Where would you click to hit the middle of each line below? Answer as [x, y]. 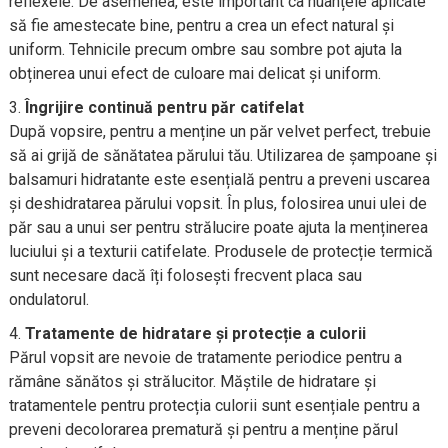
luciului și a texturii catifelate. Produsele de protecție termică [220, 251]
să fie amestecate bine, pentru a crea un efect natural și [201, 25]
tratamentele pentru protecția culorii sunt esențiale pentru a [214, 405]
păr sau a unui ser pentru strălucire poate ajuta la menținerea [218, 227]
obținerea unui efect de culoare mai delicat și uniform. [194, 73]
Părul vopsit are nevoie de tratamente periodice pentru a [205, 357]
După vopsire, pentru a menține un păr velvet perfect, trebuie [219, 131]
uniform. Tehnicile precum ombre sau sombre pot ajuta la [205, 49]
